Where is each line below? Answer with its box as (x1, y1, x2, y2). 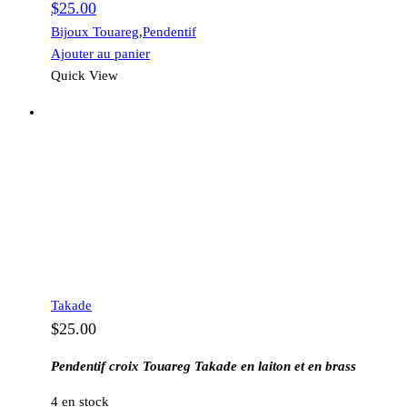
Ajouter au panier (51, 45, 150, 61)
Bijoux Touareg (51, 24, 139, 39)
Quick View (51, 67, 118, 83)
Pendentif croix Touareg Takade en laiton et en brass (51, 358, 356, 373)
